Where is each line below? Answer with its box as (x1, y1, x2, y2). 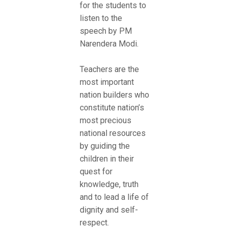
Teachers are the (80, 64, 139, 75)
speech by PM (80, 26, 132, 36)
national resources (80, 128, 146, 139)
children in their (80, 154, 134, 164)
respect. (80, 218, 109, 228)
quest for (80, 167, 112, 177)
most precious (80, 116, 131, 126)
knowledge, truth (80, 179, 139, 190)
